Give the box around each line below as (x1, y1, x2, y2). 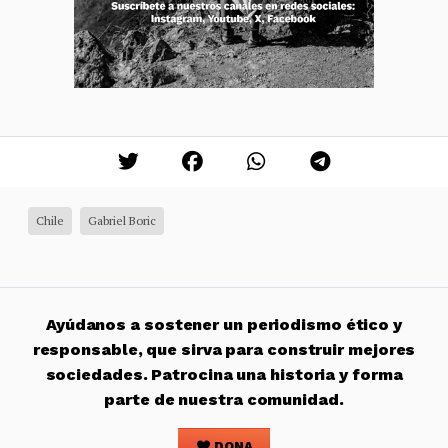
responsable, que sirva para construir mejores (32, 339, 416, 359)
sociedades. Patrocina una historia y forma (45, 364, 403, 384)
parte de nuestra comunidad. (104, 389, 344, 409)
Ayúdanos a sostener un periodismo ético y (45, 314, 403, 334)
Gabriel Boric (88, 212, 156, 228)
